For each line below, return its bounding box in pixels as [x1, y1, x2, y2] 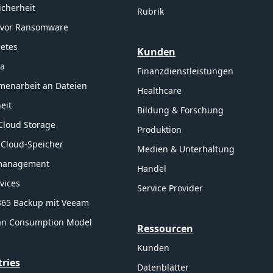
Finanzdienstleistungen [137, 65, 234, 77]
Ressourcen [137, 221, 194, 235]
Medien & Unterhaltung [137, 143, 235, 155]
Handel [137, 162, 167, 174]
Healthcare [137, 84, 182, 96]
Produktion [137, 123, 182, 135]
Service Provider [137, 182, 204, 194]
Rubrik [137, 5, 165, 17]
